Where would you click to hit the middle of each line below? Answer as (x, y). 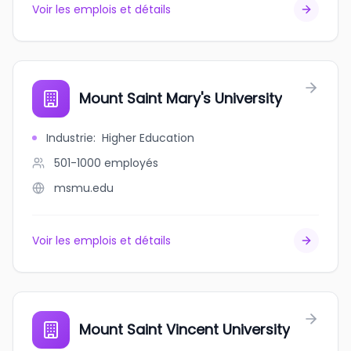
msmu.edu (84, 188)
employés (131, 163)
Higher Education (148, 138)
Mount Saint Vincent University (185, 329)
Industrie (70, 138)
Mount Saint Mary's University (181, 98)
